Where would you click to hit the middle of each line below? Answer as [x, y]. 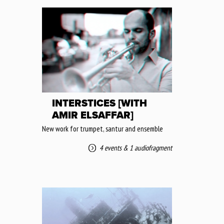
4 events [110, 147]
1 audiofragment [151, 147]
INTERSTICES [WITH [99, 103]
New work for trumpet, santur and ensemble [102, 128]
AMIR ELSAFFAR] [93, 115]
